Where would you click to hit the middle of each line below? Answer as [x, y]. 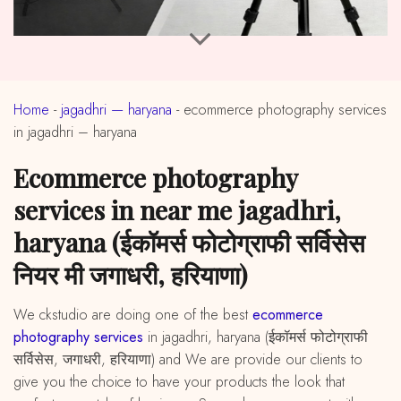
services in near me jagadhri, [177, 209]
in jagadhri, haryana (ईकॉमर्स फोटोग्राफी [256, 337]
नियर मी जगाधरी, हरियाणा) [130, 274]
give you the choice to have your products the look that [179, 381]
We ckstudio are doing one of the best [140, 314]
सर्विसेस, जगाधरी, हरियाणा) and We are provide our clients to [188, 359]
